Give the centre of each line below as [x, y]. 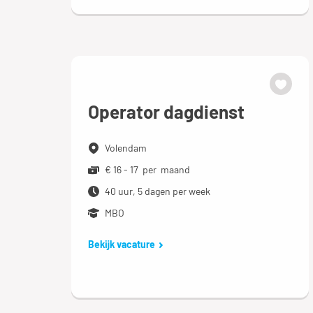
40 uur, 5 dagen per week [158, 191]
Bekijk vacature [122, 244]
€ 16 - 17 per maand [147, 169]
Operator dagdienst [166, 111]
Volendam [126, 148]
